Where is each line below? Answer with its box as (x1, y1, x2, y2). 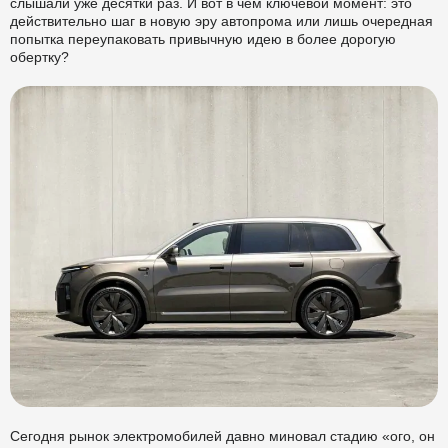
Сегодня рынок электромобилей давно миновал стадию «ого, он (10, 427, 435, 444)
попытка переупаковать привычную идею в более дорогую (10, 30, 396, 47)
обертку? (10, 48, 69, 65)
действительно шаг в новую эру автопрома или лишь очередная (10, 12, 433, 29)
